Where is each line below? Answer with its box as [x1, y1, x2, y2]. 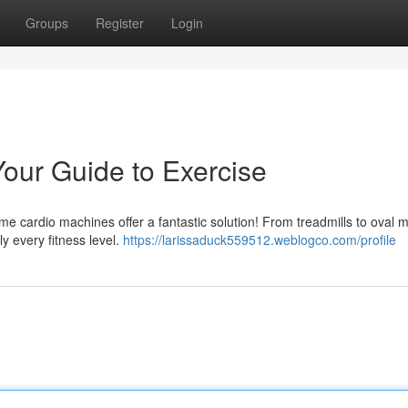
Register [96, 14, 144, 32]
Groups [25, 14, 68, 32]
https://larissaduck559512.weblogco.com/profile [123, 230, 396, 249]
